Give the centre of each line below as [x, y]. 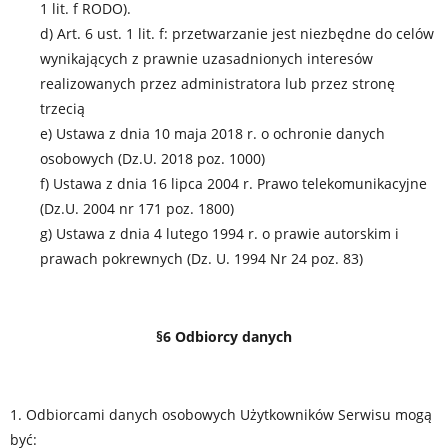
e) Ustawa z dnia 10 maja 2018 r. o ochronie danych [212, 133]
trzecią [62, 108]
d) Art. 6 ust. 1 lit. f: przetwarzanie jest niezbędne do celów [237, 33]
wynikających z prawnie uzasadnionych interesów [206, 58]
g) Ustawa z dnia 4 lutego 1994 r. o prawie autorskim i [219, 233]
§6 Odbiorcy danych [224, 336]
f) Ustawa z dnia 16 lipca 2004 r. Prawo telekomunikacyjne [233, 183]
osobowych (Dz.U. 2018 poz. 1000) [152, 158]
